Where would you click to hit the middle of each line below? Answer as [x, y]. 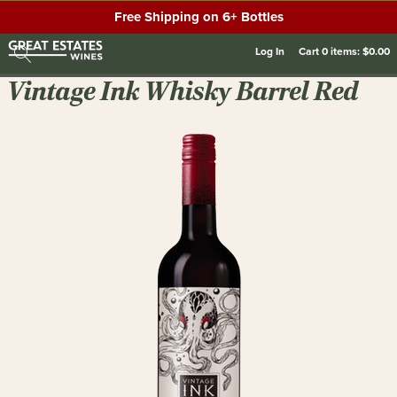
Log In [270, 51]
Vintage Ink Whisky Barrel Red [183, 91]
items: [345, 51]
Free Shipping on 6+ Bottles [198, 17]
